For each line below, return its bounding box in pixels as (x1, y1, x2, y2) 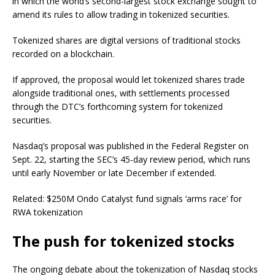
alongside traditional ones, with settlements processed (12, 87, 230, 99)
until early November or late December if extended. (12, 166, 216, 179)
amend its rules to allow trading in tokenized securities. (12, 8, 230, 20)
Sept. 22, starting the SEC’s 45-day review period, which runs (12, 153, 250, 165)
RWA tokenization (12, 206, 83, 218)
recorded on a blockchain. (12, 47, 114, 60)
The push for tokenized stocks (12, 230, 234, 251)
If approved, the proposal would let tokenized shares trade (12, 73, 245, 85)
